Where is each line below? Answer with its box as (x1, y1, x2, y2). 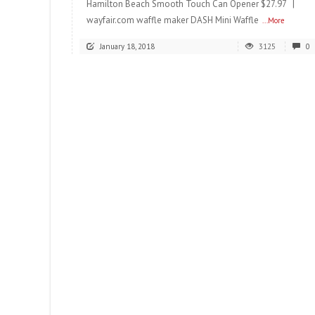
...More (262, 15, 285, 26)
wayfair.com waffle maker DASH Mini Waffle (86, 14, 259, 27)
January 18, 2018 (100, 41, 155, 52)
